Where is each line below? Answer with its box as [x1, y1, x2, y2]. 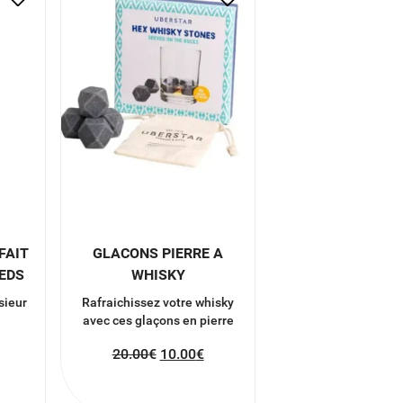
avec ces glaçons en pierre [82, 312, 234, 327]
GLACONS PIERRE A [93, 244, 224, 262]
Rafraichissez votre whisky [82, 294, 235, 309]
